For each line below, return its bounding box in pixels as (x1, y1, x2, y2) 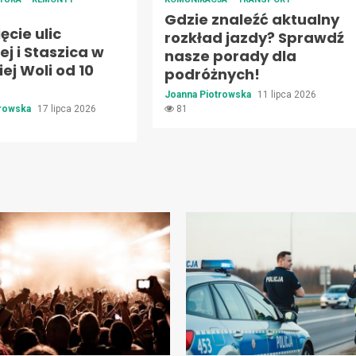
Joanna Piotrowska (164, 89, 253, 101)
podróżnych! (164, 64, 260, 85)
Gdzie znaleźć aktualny (164, 10, 339, 30)
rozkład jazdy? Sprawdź (164, 28, 344, 48)
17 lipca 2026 (37, 103, 97, 115)
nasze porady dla (164, 46, 296, 67)
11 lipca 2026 (257, 89, 316, 101)
